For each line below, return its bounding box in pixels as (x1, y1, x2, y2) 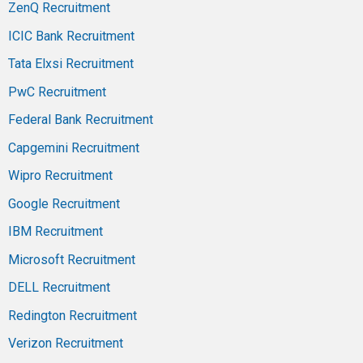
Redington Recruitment (8, 307, 137, 323)
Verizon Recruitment (8, 335, 123, 352)
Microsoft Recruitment (8, 251, 135, 267)
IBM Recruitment (8, 224, 103, 240)
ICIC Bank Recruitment (8, 28, 135, 44)
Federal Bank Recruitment (8, 112, 153, 128)
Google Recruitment (8, 195, 120, 211)
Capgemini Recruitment (8, 139, 139, 156)
